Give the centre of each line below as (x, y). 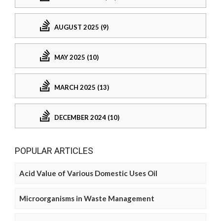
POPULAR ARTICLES (54, 150)
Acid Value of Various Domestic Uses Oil (88, 173)
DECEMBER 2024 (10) (87, 118)
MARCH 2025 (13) (82, 88)
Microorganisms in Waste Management (87, 198)
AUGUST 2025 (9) (81, 27)
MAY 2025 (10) (76, 57)
